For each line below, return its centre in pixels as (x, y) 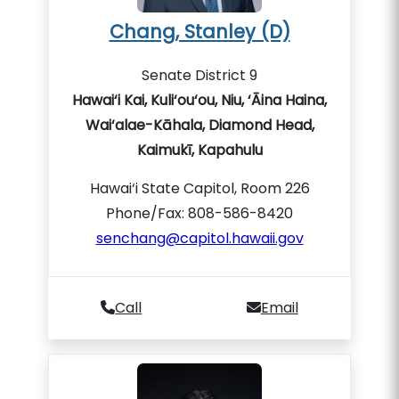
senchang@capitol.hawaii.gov (199, 238)
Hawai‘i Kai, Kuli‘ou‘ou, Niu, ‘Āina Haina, (199, 100)
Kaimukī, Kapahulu (199, 150)
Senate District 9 (199, 75)
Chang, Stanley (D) (199, 32)
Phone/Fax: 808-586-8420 (199, 213)
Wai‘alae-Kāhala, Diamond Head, (199, 125)
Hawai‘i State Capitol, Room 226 (199, 188)
